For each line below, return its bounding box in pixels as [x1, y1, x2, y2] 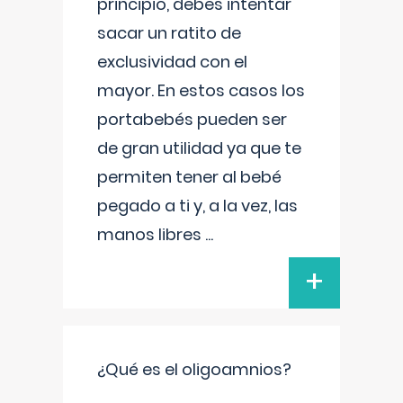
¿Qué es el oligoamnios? [97, 358, 291, 381]
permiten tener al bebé [97, 166, 282, 188]
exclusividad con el [97, 50, 247, 73]
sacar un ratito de [97, 22, 241, 44]
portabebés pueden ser [97, 108, 287, 130]
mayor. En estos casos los [97, 79, 305, 102]
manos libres [97, 223, 205, 246]
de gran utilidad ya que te [97, 137, 301, 159]
